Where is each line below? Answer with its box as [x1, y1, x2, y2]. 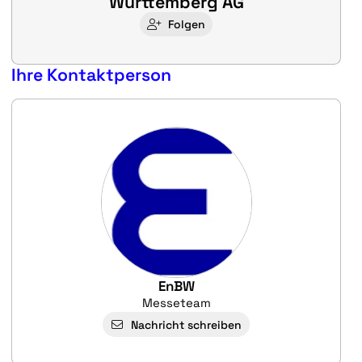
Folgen [167, 17, 205, 32]
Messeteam [141, 295, 211, 311]
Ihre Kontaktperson [11, 64, 171, 86]
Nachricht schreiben [131, 317, 242, 332]
